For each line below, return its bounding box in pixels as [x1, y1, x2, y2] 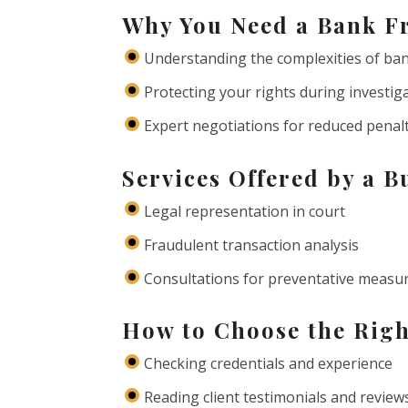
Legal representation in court [144, 200, 346, 221]
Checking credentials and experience [144, 353, 393, 374]
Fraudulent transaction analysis [144, 234, 360, 255]
